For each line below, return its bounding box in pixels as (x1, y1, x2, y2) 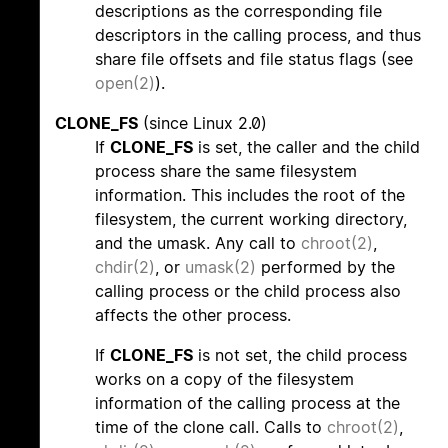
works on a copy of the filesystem (95, 369, 354, 390)
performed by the (256, 257, 395, 278)
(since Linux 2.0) (138, 113, 267, 134)
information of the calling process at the (95, 393, 400, 414)
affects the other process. (95, 305, 291, 326)
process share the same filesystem (95, 161, 357, 182)
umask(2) (185, 257, 256, 278)
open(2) (95, 73, 155, 94)
